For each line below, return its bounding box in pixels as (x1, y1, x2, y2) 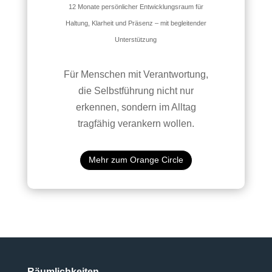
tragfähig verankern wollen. (77, 118, 194, 129)
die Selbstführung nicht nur (78, 86, 194, 97)
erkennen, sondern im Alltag (75, 102, 196, 113)
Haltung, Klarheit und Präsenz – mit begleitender (65, 19, 206, 27)
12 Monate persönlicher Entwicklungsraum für (68, 3, 203, 11)
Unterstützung (115, 36, 157, 44)
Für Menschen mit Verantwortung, (63, 69, 208, 80)
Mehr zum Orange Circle (88, 155, 183, 165)
